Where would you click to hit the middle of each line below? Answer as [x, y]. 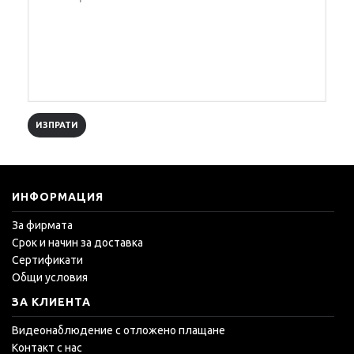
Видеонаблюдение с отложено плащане [119, 330]
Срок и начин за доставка [77, 242]
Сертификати [47, 260]
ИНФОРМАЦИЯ [58, 196]
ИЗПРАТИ [57, 124]
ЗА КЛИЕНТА [51, 301]
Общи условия [50, 277]
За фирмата [42, 225]
